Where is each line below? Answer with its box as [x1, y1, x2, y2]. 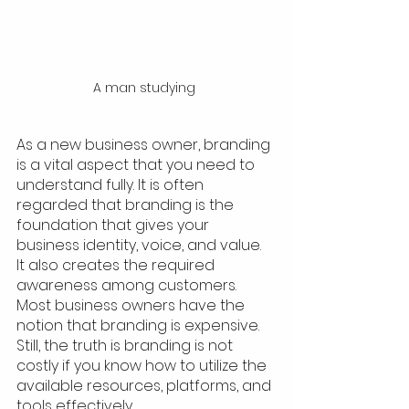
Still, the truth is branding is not [16, 335, 236, 357]
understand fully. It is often [16, 174, 207, 196]
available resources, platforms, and [16, 375, 275, 397]
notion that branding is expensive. [16, 315, 263, 337]
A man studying [93, 79, 199, 98]
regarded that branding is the [16, 194, 237, 216]
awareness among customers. [16, 275, 240, 297]
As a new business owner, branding [16, 134, 274, 156]
